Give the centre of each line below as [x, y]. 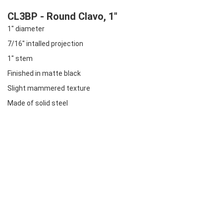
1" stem [20, 58]
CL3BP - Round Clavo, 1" [62, 16]
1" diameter [26, 28]
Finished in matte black [44, 73]
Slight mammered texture [49, 88]
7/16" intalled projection [45, 43]
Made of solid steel [38, 103]
